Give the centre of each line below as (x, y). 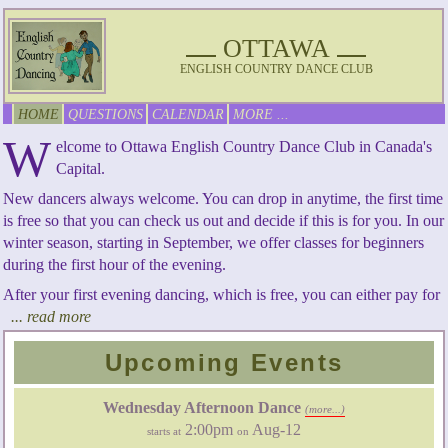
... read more (51, 316)
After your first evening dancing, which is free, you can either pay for (222, 294)
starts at (164, 430)
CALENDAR (188, 114)
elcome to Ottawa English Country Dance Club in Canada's (244, 146)
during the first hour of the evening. (115, 264)
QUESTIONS (106, 114)
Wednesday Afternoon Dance (204, 407)
